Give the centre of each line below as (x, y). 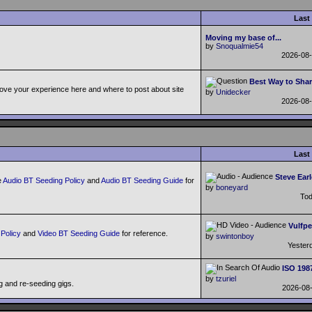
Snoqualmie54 (240, 46)
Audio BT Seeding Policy (44, 180)
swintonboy (235, 236)
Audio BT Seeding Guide (142, 180)
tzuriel (226, 279)
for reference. (144, 233)
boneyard (232, 187)
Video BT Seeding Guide (79, 233)
